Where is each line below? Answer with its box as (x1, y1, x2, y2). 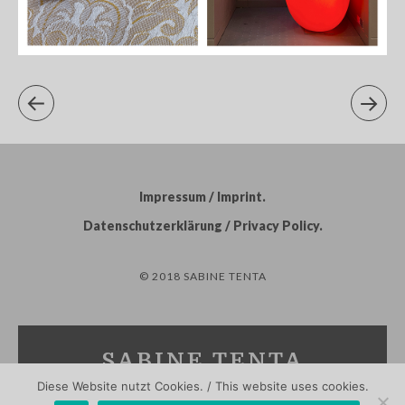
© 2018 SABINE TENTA (138, 269, 267, 284)
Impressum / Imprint (139, 189, 262, 205)
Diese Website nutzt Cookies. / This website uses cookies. (36, 379, 369, 393)
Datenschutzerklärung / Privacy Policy (82, 218, 319, 234)
